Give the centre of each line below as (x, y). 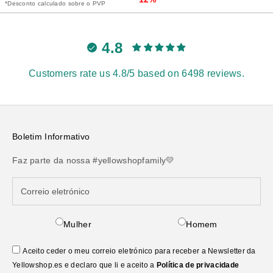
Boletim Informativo (51, 137)
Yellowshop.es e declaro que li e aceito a (84, 265)
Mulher (77, 225)
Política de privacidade (198, 265)
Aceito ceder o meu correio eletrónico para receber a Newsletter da (139, 251)
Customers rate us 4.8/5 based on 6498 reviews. (136, 74)
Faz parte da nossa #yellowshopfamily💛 (94, 161)
